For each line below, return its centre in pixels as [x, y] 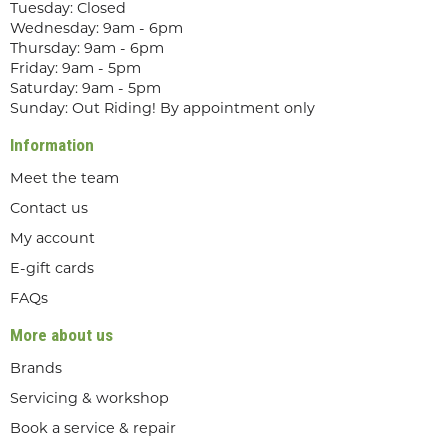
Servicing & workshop [89, 399]
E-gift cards [52, 269]
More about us [61, 334]
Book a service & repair [93, 429]
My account [52, 239]
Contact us [49, 209]
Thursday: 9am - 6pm [87, 49]
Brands [36, 369]
